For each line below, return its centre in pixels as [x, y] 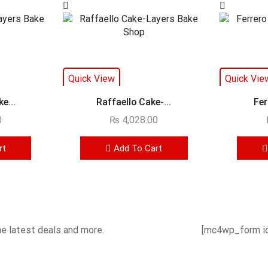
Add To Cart [138, 148]
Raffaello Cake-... [134, 102]
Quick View [92, 79]
